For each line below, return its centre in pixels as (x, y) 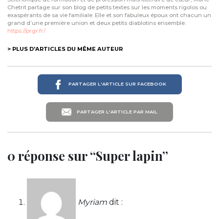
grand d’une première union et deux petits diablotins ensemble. (97, 23)
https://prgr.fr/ (26, 31)
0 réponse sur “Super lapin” (88, 156)
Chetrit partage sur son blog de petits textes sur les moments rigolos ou (107, 8)
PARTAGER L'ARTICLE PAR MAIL (116, 111)
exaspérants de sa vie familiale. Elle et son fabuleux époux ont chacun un (109, 15)
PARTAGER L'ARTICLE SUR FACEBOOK (116, 84)
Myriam (92, 202)
